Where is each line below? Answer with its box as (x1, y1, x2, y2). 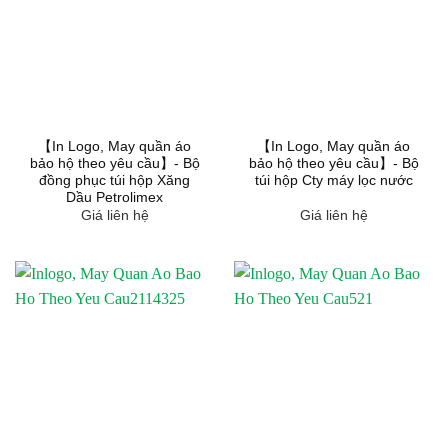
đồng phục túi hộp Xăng (39, 172, 190, 188)
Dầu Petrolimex (66, 189, 163, 205)
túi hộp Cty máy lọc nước (254, 172, 413, 188)
